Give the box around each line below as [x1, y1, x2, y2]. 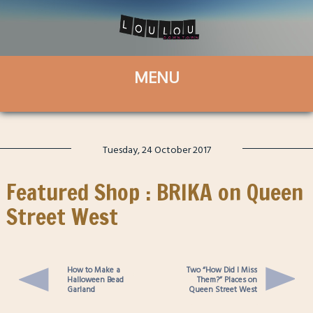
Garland [66, 282, 95, 296]
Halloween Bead [66, 272, 124, 286]
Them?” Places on [197, 272, 258, 286]
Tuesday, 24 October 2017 [102, 141, 211, 158]
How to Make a [66, 263, 120, 277]
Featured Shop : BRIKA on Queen [6, 176, 303, 209]
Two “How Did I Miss [187, 263, 258, 277]
